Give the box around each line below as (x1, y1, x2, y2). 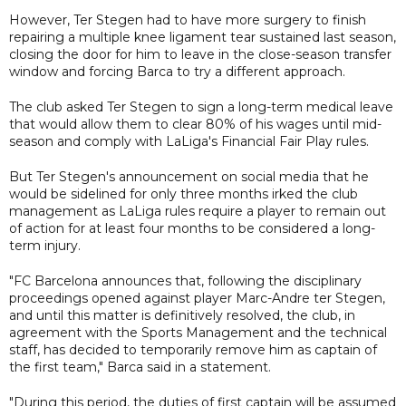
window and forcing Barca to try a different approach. (9, 63, 345, 80)
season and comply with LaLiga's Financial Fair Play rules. (9, 132, 369, 150)
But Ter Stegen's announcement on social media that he (9, 168, 369, 185)
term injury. (9, 237, 81, 254)
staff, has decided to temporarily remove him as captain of (9, 341, 377, 358)
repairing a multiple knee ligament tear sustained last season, (9, 28, 396, 45)
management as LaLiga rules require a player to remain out (9, 202, 386, 219)
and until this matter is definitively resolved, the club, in (9, 306, 355, 324)
